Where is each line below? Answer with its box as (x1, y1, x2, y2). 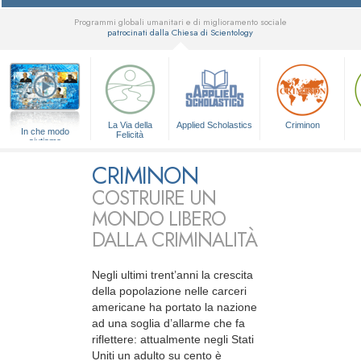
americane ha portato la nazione (92, 301, 257, 314)
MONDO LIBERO (92, 205, 226, 234)
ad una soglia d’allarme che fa (92, 317, 245, 330)
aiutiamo (29, 136, 62, 147)
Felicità (116, 130, 144, 140)
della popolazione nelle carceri (92, 284, 247, 298)
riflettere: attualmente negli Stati (92, 333, 254, 346)
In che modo (21, 127, 70, 137)
